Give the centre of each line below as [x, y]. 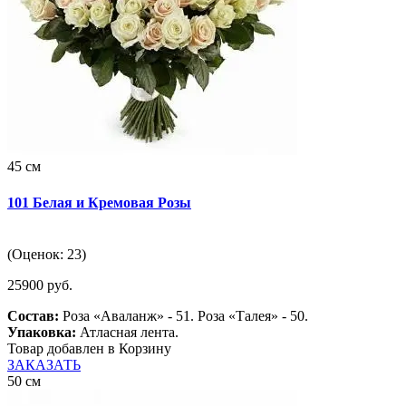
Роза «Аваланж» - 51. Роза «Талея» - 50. [184, 315]
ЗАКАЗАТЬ [44, 364]
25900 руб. [40, 285]
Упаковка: [42, 332]
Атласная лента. [127, 332]
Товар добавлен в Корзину [89, 348]
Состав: [33, 315]
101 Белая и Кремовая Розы [99, 202]
